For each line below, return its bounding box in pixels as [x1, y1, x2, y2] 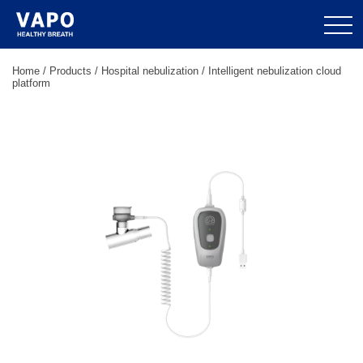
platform [12, 77, 50, 89]
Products [49, 65, 92, 77]
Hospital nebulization [101, 65, 199, 77]
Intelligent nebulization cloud [208, 65, 341, 77]
